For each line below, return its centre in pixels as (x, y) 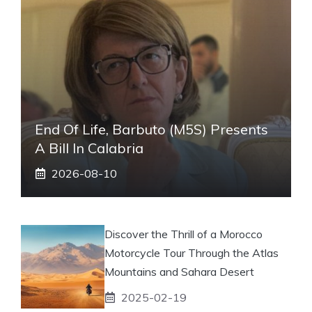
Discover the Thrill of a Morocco (184, 234)
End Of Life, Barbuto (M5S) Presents (151, 129)
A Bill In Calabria (89, 148)
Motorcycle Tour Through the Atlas (192, 252)
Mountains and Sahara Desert (179, 271)
